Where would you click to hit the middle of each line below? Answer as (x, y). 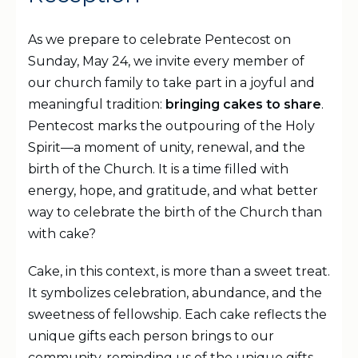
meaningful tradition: (97, 105)
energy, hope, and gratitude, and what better (173, 191)
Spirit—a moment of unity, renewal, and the (167, 148)
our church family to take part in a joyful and (171, 83)
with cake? (62, 234)
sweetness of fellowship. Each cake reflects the (177, 315)
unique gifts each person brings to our (151, 336)
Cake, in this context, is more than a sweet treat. (179, 272)
